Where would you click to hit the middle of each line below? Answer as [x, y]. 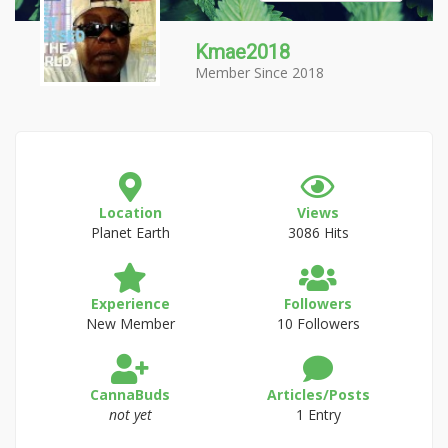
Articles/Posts [318, 394]
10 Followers [318, 323]
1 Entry [318, 414]
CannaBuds [130, 394]
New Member [130, 323]
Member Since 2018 [259, 72]
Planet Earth [130, 232]
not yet [130, 414]
